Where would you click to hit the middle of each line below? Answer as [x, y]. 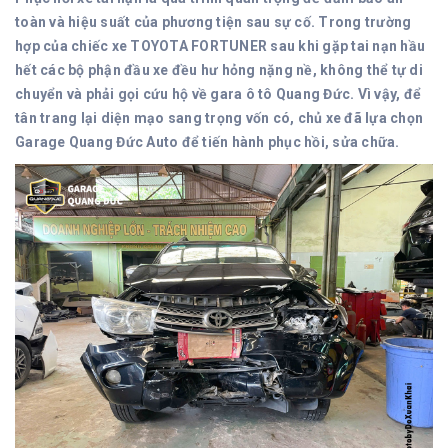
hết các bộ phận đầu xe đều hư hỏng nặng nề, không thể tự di [219, 69]
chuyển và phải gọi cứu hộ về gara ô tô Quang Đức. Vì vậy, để [218, 93]
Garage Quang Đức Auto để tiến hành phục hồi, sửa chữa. [207, 141]
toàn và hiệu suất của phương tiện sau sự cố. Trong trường [213, 21]
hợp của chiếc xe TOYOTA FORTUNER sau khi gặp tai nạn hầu [220, 45]
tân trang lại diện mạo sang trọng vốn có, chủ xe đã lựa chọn [219, 117]
